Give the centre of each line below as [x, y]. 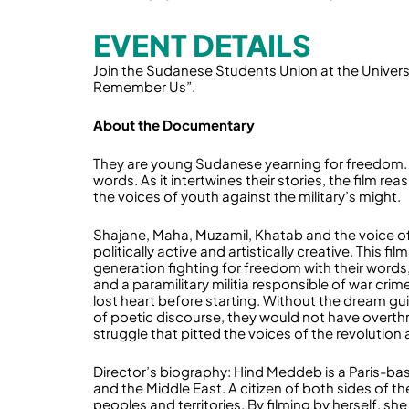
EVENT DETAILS [202, 45]
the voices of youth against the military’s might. [247, 196]
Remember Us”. [144, 86]
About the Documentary [174, 125]
